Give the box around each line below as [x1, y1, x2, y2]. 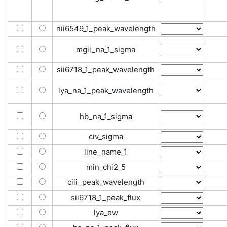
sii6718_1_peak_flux [71, 193, 140, 202]
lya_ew [93, 208, 118, 217]
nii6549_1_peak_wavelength [56, 24, 156, 33]
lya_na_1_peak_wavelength [58, 86, 154, 95]
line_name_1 [84, 147, 127, 157]
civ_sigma [88, 132, 123, 141]
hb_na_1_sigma [79, 111, 132, 121]
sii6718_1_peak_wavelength [57, 65, 155, 74]
